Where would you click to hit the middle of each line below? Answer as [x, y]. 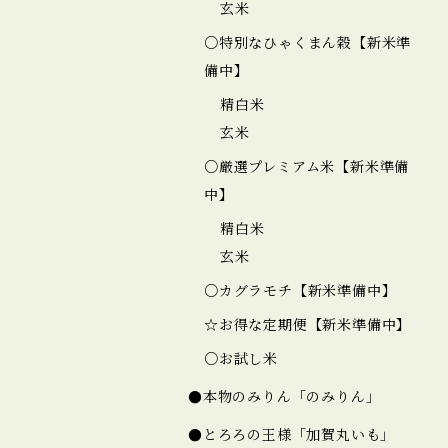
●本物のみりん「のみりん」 [284, 396]
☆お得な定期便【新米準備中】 [308, 324]
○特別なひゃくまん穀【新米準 [308, 42]
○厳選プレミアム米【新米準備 [307, 166]
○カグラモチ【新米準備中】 [300, 290]
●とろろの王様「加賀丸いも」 [292, 434]
